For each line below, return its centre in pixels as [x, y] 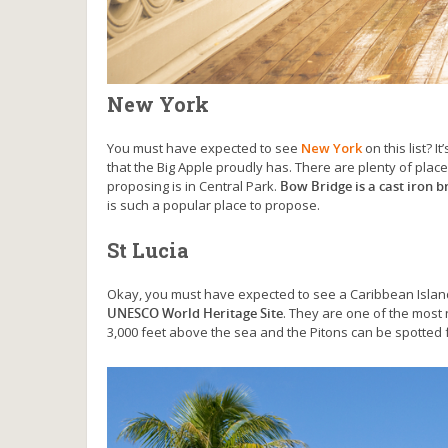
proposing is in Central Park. [193, 185]
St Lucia [148, 249]
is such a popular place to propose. [213, 204]
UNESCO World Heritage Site [195, 312]
